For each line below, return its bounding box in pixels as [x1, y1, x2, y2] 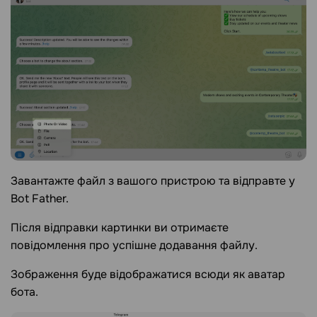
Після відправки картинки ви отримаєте [11, 220, 229, 236]
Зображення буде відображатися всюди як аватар [11, 267, 285, 282]
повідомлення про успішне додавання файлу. [11, 238, 258, 253]
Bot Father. [11, 191, 69, 207]
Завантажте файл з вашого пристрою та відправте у [11, 173, 295, 189]
